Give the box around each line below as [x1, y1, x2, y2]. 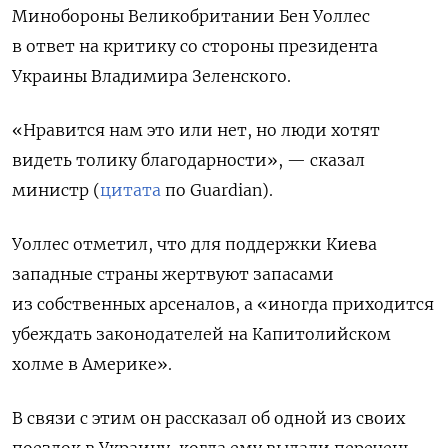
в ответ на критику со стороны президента [12, 36, 378, 57]
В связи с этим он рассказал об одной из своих [12, 408, 405, 429]
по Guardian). [161, 180, 273, 201]
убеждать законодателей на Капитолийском [12, 324, 391, 345]
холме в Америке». [12, 354, 172, 375]
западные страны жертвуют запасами [12, 264, 334, 285]
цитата [100, 180, 161, 201]
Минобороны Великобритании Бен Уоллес [12, 6, 370, 27]
